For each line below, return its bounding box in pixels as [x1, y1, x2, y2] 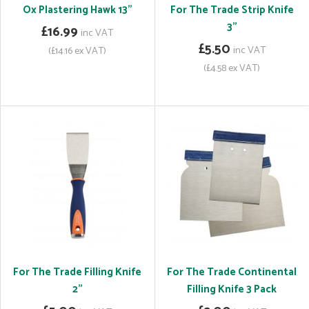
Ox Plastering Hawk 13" [22, 1, 132, 19]
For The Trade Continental [167, 263, 297, 281]
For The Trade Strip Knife [170, 1, 294, 19]
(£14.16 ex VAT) [48, 43, 106, 59]
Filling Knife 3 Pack [187, 281, 277, 298]
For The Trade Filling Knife [13, 263, 141, 281]
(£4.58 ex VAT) [203, 60, 260, 77]
